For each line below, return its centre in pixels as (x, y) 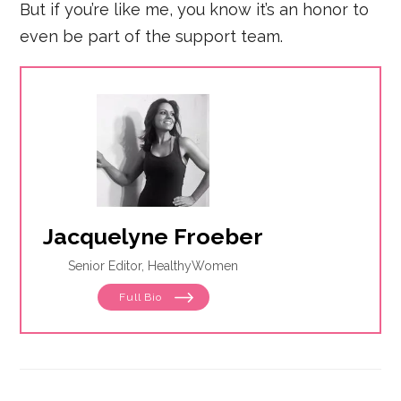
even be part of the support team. (152, 37)
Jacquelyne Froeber (154, 237)
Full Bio (142, 298)
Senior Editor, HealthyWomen (154, 266)
